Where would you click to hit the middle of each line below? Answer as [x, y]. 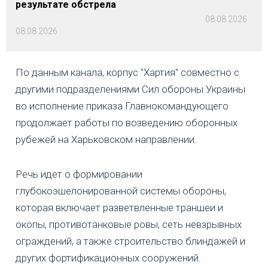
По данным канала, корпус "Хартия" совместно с [127, 73]
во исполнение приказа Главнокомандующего [122, 106]
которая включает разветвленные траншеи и [119, 208]
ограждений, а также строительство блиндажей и [130, 241]
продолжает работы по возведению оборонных [127, 123]
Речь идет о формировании [79, 174]
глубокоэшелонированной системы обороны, [121, 191]
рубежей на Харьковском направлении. [106, 140]
